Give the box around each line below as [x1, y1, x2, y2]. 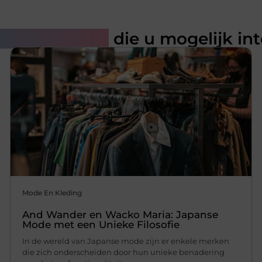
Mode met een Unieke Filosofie [22, 218, 180, 230]
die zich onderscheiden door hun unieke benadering [22, 247, 225, 257]
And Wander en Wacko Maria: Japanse [22, 208, 219, 220]
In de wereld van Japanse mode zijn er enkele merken [22, 236, 230, 246]
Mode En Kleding [22, 188, 82, 197]
